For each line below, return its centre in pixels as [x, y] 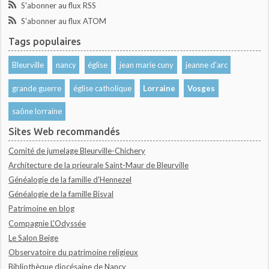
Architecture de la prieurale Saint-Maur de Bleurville [99, 165]
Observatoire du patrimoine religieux [74, 252]
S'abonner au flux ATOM [63, 21]
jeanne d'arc [206, 65]
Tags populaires [45, 41]
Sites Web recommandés [65, 131]
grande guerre [36, 88]
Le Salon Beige [34, 237]
